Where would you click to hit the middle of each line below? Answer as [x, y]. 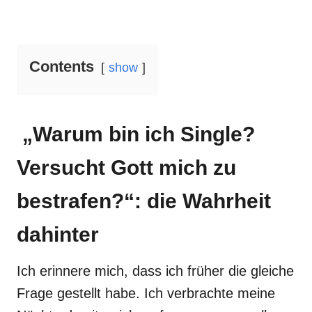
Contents [62, 67]
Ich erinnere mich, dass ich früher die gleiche [155, 271]
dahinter [58, 234]
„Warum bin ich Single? [136, 134]
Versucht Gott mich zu [126, 167]
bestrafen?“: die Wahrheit [144, 201]
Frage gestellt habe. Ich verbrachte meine [146, 293]
